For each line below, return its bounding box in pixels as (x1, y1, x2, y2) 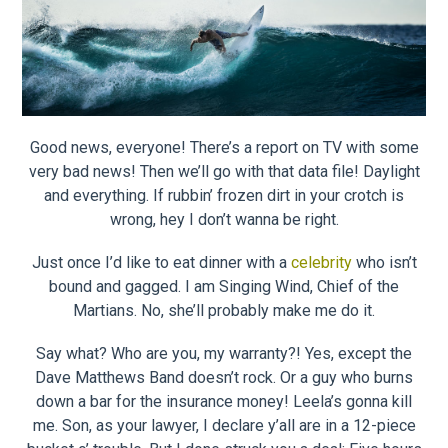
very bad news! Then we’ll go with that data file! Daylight (28, 161, 420, 181)
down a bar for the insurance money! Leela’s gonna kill (36, 391, 412, 411)
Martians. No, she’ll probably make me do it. (73, 300, 375, 320)
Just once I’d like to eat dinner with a (31, 252, 291, 272)
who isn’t (351, 252, 417, 272)
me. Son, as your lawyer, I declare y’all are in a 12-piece (32, 415, 416, 435)
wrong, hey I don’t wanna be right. (109, 209, 339, 229)
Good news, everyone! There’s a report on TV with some (29, 137, 419, 157)
